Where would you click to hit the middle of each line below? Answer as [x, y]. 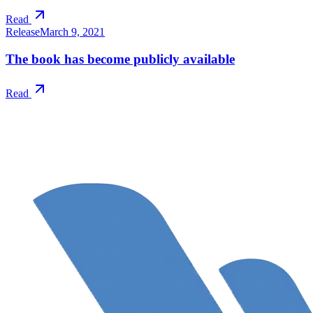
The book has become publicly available [120, 59]
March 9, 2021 [72, 32]
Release [23, 32]
